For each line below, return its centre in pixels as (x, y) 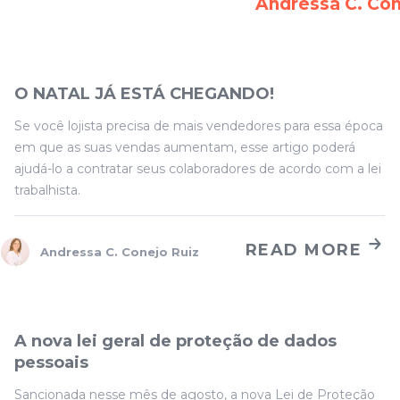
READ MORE (303, 250)
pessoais (51, 362)
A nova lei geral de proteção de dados (175, 341)
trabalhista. (47, 190)
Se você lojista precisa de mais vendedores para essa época (199, 126)
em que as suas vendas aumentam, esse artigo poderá (185, 147)
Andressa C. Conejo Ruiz (120, 252)
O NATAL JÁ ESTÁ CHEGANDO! (144, 94)
